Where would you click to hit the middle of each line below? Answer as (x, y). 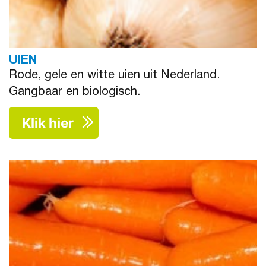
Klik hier (48, 123)
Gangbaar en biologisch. (75, 93)
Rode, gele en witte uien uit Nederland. (114, 76)
